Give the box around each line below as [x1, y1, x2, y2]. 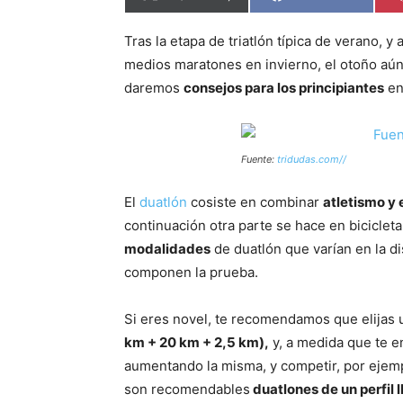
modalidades [124, 240, 210, 258]
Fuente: [241, 153, 277, 166]
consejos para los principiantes [184, 79, 384, 97]
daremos [124, 79, 184, 97]
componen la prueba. [124, 264, 258, 282]
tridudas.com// [277, 153, 346, 166]
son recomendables [124, 381, 250, 399]
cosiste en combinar [191, 193, 323, 211]
